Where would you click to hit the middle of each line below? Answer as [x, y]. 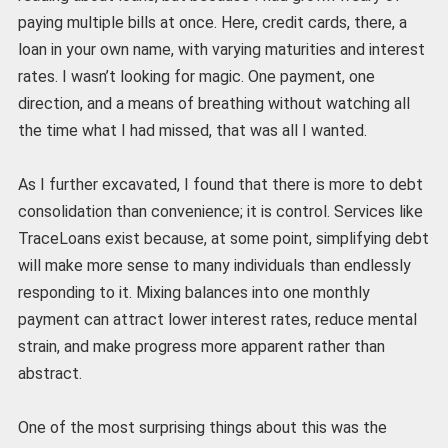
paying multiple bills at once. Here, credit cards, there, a [212, 23]
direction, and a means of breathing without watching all [213, 104]
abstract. [49, 374]
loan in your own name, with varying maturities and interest [221, 50]
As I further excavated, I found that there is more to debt [220, 185]
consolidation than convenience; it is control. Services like [220, 212]
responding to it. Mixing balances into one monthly [193, 293]
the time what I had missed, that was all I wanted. [192, 131]
